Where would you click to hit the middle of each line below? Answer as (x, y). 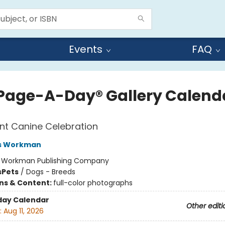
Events (86, 49)
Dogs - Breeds (50, 172)
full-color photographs (93, 183)
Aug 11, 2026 (23, 211)
